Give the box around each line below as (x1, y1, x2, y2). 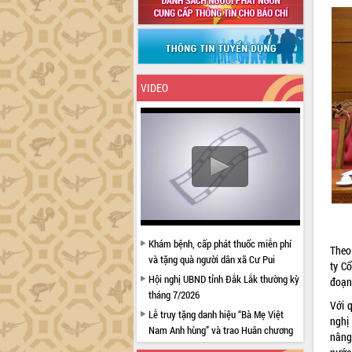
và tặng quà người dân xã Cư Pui (148, 252, 275, 266)
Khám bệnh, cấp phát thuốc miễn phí (148, 236, 291, 251)
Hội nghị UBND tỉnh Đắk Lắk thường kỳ (148, 272, 299, 286)
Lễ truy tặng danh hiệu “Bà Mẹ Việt (148, 307, 284, 321)
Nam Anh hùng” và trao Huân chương (148, 323, 293, 337)
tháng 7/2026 (148, 288, 200, 302)
